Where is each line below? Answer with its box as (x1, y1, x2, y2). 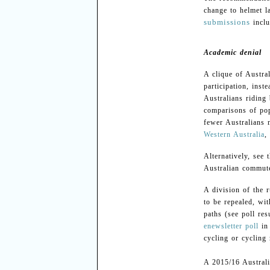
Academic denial (203, 48, 262, 57)
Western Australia (203, 130, 265, 139)
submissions (203, 17, 250, 27)
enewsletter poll (203, 222, 259, 230)
